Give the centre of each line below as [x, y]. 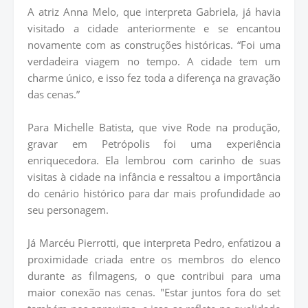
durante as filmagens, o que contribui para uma [154, 276]
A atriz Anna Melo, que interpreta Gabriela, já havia [154, 12]
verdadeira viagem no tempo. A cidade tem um [154, 62]
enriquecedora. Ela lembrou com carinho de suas [154, 161]
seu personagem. [68, 210]
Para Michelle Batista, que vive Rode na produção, [154, 128]
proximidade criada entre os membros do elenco [154, 260]
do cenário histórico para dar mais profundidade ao [154, 194]
